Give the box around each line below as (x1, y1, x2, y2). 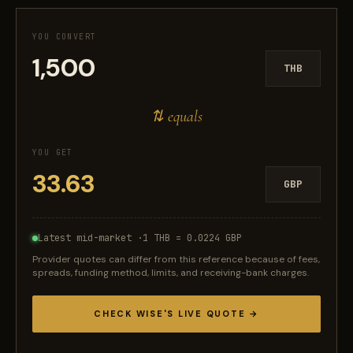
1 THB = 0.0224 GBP (143, 232, 242, 244)
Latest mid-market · (38, 232, 143, 244)
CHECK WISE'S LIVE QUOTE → (94, 308, 259, 319)
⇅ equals (150, 107, 203, 126)
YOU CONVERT (32, 32, 97, 42)
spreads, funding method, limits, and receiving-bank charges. (32, 266, 309, 279)
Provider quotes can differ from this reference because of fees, (32, 253, 320, 266)
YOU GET (32, 147, 73, 158)
